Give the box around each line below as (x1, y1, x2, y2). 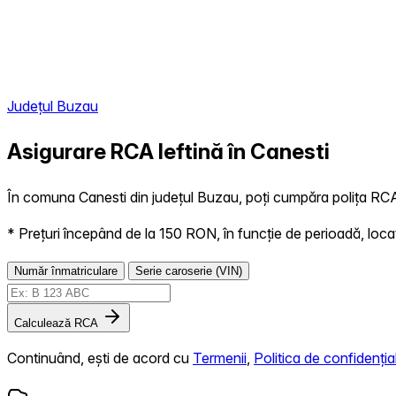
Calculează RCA (14, 316, 98, 330)
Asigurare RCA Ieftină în (7, 138, 250, 164)
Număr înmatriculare (14, 263, 118, 278)
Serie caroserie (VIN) (135, 263, 242, 278)
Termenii (193, 348, 247, 367)
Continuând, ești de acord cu (7, 348, 193, 367)
